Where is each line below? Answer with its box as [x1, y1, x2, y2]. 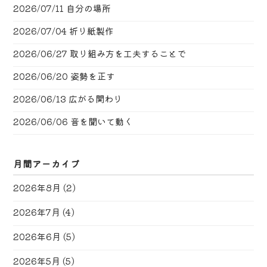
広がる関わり [69, 92, 123, 105]
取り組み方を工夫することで [70, 47, 187, 60]
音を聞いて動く [70, 115, 133, 128]
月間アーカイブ [13, 157, 80, 170]
